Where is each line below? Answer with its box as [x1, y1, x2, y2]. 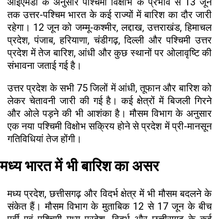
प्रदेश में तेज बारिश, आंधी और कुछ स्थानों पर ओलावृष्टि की [7, 47, 212, 59]
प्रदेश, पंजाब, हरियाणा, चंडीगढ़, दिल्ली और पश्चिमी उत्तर [7, 34, 212, 46]
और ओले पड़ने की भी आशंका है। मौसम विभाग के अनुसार [7, 108, 212, 120]
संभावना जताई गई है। [7, 60, 82, 72]
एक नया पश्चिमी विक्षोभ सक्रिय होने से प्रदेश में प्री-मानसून [7, 120, 212, 132]
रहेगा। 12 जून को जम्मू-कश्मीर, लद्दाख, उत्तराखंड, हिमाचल [7, 22, 212, 34]
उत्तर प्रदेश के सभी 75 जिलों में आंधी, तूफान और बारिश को [7, 82, 212, 94]
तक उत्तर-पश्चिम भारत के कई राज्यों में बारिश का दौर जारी [7, 9, 212, 21]
